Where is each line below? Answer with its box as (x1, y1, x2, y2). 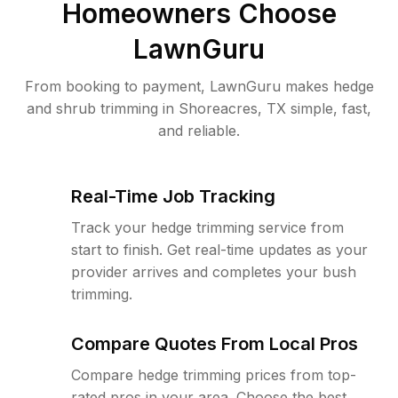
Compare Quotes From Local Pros (71, 333, 358, 354)
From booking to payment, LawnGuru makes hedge (24, 77, 374, 95)
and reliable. (158, 122, 240, 139)
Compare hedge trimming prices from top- (71, 366, 356, 384)
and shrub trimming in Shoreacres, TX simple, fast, (27, 99, 371, 117)
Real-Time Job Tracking (71, 186, 275, 207)
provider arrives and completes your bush (71, 263, 356, 281)
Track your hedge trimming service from (71, 219, 344, 236)
